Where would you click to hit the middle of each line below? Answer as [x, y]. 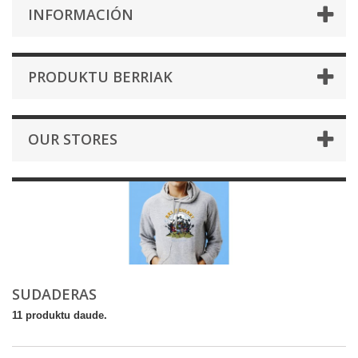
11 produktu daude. [60, 316]
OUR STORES [73, 139]
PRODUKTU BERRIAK [100, 77]
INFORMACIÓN [81, 15]
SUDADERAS [56, 294]
